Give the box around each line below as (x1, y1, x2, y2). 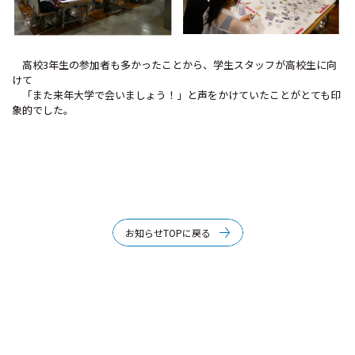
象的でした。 (12, 102, 74, 117)
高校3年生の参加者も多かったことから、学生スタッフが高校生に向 (12, 57, 337, 72)
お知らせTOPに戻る (124, 226, 211, 239)
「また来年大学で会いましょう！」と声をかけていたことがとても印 (12, 87, 341, 102)
